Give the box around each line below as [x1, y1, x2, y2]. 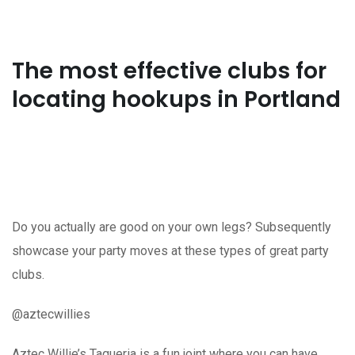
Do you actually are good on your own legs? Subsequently [12, 219, 331, 235]
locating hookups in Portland [12, 83, 341, 115]
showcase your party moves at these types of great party [12, 242, 329, 258]
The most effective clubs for [12, 55, 326, 86]
